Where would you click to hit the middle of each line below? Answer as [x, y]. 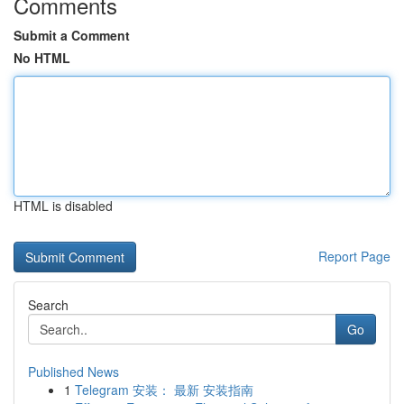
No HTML [42, 58]
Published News [73, 372]
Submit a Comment [72, 35]
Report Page [354, 256]
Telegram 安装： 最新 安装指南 [164, 390]
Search [48, 305]
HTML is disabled [63, 206]
